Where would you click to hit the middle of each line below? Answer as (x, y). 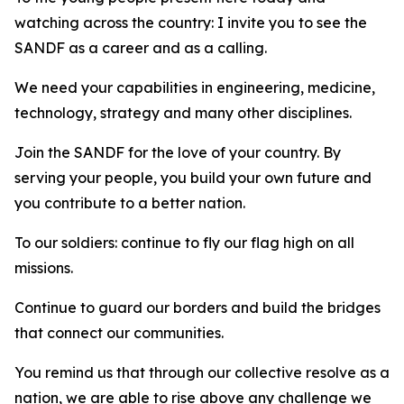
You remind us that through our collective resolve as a (202, 372)
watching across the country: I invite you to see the (191, 23)
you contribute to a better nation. (130, 203)
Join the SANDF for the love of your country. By (178, 152)
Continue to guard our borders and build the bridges (197, 308)
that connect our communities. (121, 333)
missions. (46, 268)
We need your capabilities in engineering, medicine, (195, 87)
